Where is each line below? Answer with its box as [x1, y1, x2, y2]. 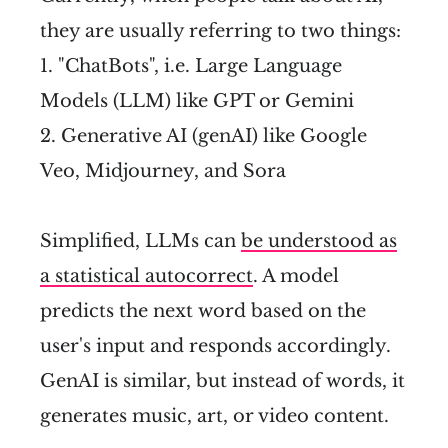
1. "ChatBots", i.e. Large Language [40, 54, 342, 77]
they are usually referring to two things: [40, 19, 401, 42]
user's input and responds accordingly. [40, 334, 391, 357]
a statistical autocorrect [40, 264, 253, 287]
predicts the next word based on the [40, 299, 366, 322]
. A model [253, 264, 339, 287]
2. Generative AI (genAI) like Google [40, 124, 367, 147]
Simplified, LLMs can [40, 229, 241, 252]
